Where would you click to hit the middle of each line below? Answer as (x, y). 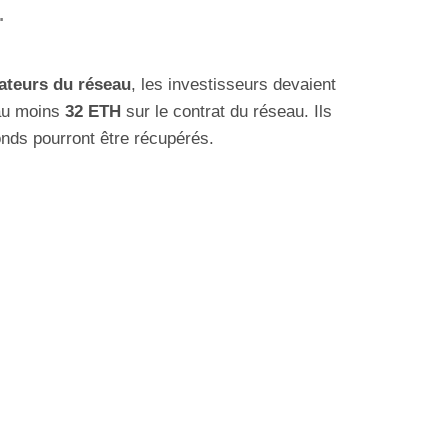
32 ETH (93, 112)
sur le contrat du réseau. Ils (226, 112)
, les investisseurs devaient (233, 85)
